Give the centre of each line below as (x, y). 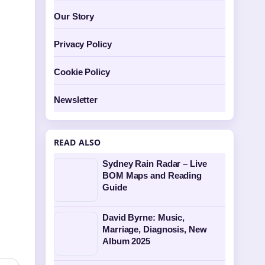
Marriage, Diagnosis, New (155, 229)
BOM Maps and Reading (152, 175)
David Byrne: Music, (144, 217)
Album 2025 (127, 241)
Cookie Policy (82, 72)
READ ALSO (77, 142)
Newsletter (76, 100)
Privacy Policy (83, 44)
